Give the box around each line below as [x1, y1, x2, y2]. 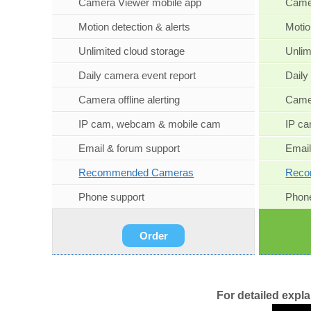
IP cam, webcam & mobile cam [78, 118, 221, 131]
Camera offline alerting [78, 94, 180, 106]
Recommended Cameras [78, 167, 194, 179]
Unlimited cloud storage [78, 45, 185, 58]
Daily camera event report [78, 69, 196, 82]
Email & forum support [78, 142, 180, 155]
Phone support [78, 191, 145, 203]
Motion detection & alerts [78, 21, 191, 33]
